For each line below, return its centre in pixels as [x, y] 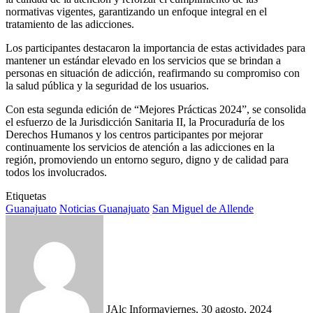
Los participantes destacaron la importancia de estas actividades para [155, 48]
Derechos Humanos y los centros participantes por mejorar [134, 135]
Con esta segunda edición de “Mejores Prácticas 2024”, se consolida [156, 110]
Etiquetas [26, 196]
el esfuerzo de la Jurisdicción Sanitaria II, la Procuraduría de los [145, 122]
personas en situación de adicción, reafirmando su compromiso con [153, 73]
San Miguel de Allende [203, 209]
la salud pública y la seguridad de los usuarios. [107, 86]
